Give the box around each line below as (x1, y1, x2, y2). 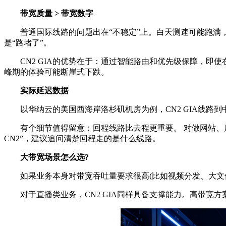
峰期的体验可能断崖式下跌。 (4, 68, 109, 76)
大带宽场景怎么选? (4, 153, 89, 161)
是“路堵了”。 (4, 38, 51, 47)
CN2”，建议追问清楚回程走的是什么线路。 (4, 134, 160, 143)
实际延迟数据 (4, 86, 69, 95)
